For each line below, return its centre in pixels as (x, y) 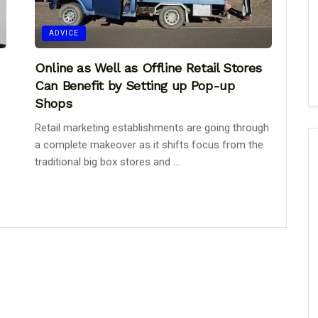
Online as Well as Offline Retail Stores (148, 67)
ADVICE (64, 33)
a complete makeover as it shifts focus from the (149, 144)
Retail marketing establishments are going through (152, 127)
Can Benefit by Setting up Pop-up (135, 85)
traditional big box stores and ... (107, 161)
